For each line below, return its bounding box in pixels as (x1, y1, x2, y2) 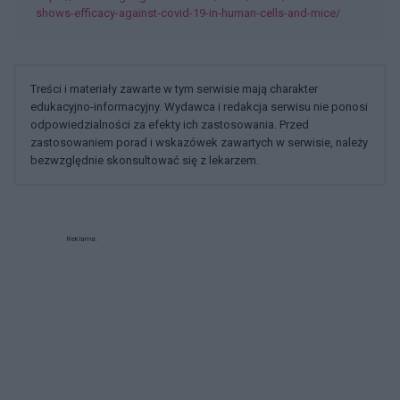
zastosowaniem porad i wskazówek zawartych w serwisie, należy (30, 135, 368, 149)
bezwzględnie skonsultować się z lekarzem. (30, 153, 259, 167)
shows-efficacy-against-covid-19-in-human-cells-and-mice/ (36, 5, 340, 20)
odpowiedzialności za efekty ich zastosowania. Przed (30, 117, 309, 131)
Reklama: (66, 234, 97, 243)
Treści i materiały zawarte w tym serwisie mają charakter (30, 81, 318, 96)
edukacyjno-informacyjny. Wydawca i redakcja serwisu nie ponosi (30, 99, 368, 113)
